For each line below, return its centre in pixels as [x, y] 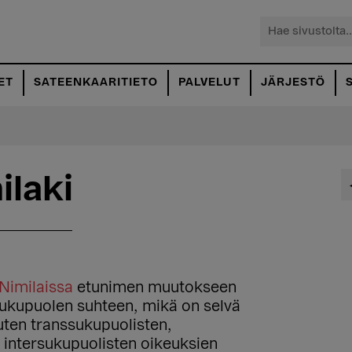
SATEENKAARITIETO [96, 82]
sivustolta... [301, 44]
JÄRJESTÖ [293, 82]
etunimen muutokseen [155, 288]
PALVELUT [209, 82]
